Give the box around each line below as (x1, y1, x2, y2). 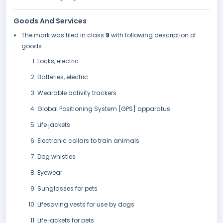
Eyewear (37, 168, 62, 177)
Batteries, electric (37, 73, 88, 82)
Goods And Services (13, 16, 87, 26)
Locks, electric (37, 57, 79, 66)
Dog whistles (37, 152, 76, 161)
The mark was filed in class (21, 31, 106, 40)
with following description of (111, 31, 196, 40)
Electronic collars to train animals (37, 136, 139, 145)
